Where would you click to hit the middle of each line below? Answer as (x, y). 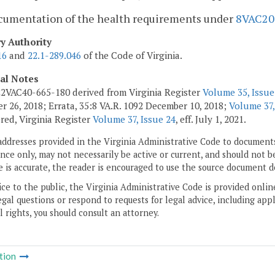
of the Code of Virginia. (132, 56)
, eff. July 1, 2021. (211, 119)
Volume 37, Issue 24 (134, 119)
